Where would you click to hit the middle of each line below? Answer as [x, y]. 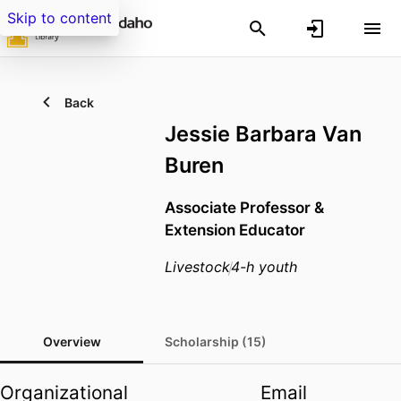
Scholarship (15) [216, 342]
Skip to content [60, 18]
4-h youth [264, 267]
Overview [72, 342]
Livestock [197, 267]
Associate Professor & [244, 208]
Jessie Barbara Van [263, 134]
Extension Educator [235, 230]
